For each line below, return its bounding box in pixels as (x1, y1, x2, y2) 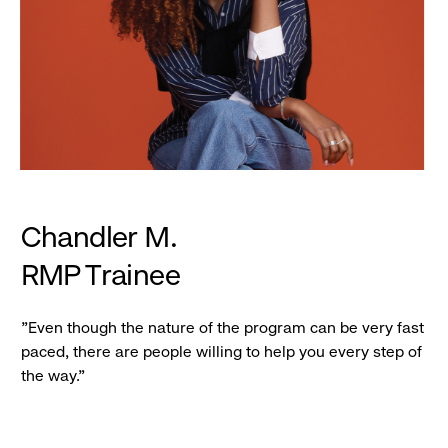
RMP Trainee (20, 257, 180, 292)
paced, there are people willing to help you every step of (20, 342, 422, 362)
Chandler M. (20, 219, 177, 254)
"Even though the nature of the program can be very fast (20, 318, 424, 338)
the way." (20, 366, 89, 386)
